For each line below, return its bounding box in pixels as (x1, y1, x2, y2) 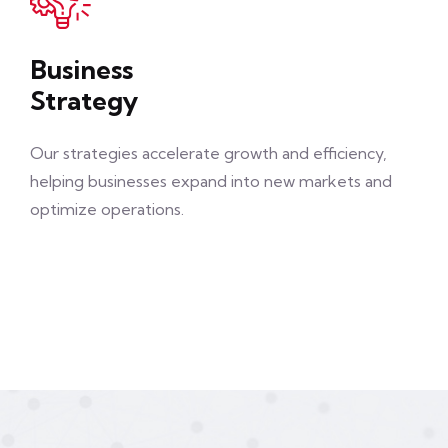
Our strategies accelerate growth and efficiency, (30, 143, 387, 163)
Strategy (30, 84, 138, 117)
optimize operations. (30, 199, 184, 219)
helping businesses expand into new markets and (30, 171, 392, 191)
